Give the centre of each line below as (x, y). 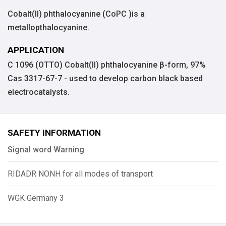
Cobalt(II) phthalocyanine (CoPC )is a (76, 14)
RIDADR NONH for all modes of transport (80, 174)
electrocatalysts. (39, 92)
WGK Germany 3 (36, 198)
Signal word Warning (46, 149)
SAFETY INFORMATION (54, 132)
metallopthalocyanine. (48, 28)
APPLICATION (36, 50)
